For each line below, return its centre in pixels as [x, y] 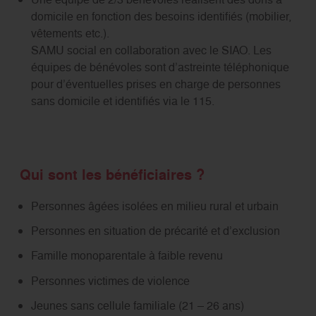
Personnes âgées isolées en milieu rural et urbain [154, 206]
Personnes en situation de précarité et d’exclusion [155, 231]
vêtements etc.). [70, 34]
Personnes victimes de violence [110, 280]
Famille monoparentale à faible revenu [127, 256]
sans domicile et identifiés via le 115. [122, 101]
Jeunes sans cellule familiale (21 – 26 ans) [137, 305]
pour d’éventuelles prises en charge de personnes [156, 84]
